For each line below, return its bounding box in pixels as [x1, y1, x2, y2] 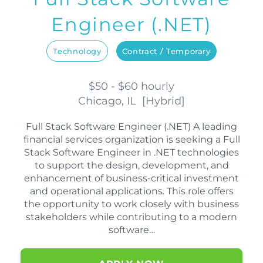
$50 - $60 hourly [89, 80, 174, 93]
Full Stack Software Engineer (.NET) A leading [26, 121, 237, 133]
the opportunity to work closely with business [24, 198, 239, 210]
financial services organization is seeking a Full [23, 134, 240, 146]
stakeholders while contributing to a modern [26, 211, 237, 223]
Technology [53, 46, 102, 56]
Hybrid [146, 95, 181, 108]
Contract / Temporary [122, 46, 211, 56]
